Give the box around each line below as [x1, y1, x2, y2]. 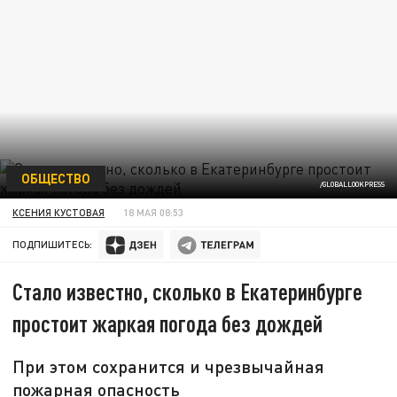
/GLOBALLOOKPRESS [319, 180, 385, 190]
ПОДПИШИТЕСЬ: [12, 238, 93, 251]
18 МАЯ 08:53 [123, 206, 184, 218]
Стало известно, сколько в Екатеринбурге [12, 277, 363, 306]
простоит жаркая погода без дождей [12, 309, 323, 338]
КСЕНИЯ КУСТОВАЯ [12, 206, 105, 218]
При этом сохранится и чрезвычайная [12, 355, 325, 378]
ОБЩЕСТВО [20, 169, 90, 186]
